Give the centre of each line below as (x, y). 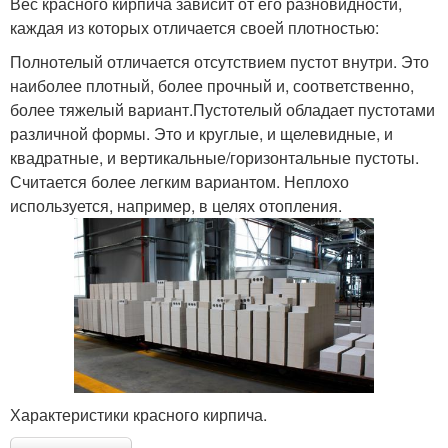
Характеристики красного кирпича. (138, 414)
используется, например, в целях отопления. (176, 205)
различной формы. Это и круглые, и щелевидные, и (201, 133)
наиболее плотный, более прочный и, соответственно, (212, 85)
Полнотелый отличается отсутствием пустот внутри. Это (219, 61)
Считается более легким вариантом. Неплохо (179, 181)
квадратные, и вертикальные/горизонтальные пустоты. (214, 157)
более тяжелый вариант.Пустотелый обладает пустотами (222, 109)
